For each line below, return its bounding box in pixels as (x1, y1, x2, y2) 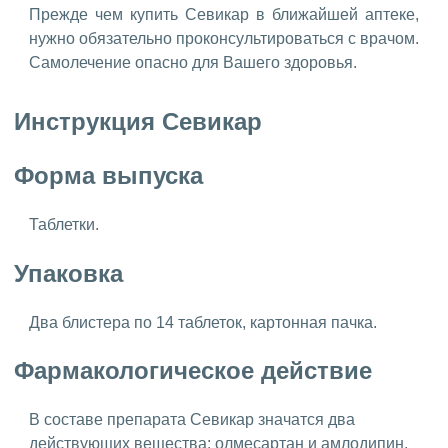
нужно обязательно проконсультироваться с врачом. (29, 29, 419, 47)
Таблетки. (29, 215, 99, 233)
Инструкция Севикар (14, 107, 262, 135)
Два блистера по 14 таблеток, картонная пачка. (29, 313, 381, 331)
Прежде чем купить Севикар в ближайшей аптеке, (29, 5, 419, 23)
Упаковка (14, 259, 123, 287)
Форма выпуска (14, 161, 203, 189)
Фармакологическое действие (14, 357, 372, 385)
